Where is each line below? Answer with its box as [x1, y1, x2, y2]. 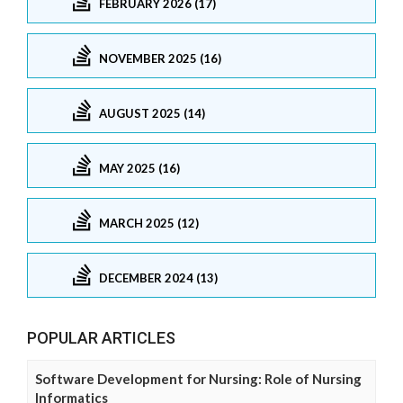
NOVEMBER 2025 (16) [99, 50, 221, 66]
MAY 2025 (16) [99, 160, 180, 175]
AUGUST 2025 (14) [99, 105, 205, 121]
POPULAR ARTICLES [27, 328, 175, 348]
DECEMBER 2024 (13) [99, 270, 218, 285]
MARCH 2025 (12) [99, 215, 199, 230]
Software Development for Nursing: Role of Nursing [35, 371, 362, 388]
